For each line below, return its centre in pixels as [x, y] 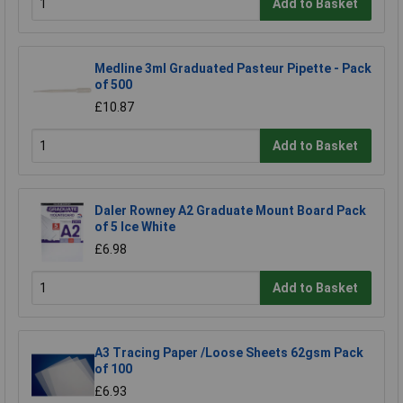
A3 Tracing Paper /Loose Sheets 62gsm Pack [229, 353]
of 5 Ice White [135, 227]
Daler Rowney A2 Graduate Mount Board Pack [230, 211]
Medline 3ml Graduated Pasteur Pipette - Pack [233, 69]
